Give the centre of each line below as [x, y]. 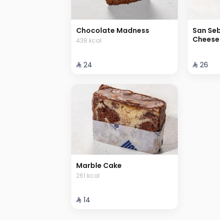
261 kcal [88, 176]
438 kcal [89, 40]
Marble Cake [99, 166]
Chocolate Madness [113, 30]
